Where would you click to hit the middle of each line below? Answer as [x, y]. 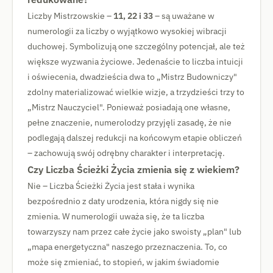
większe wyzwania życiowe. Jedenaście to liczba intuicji [135, 62]
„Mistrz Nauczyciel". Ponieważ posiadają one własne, [129, 107]
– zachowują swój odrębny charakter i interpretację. [126, 153]
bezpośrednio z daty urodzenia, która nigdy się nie [123, 201]
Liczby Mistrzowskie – [70, 16]
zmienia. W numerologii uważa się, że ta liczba [116, 216]
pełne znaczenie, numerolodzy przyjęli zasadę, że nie [129, 122]
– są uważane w [184, 16]
